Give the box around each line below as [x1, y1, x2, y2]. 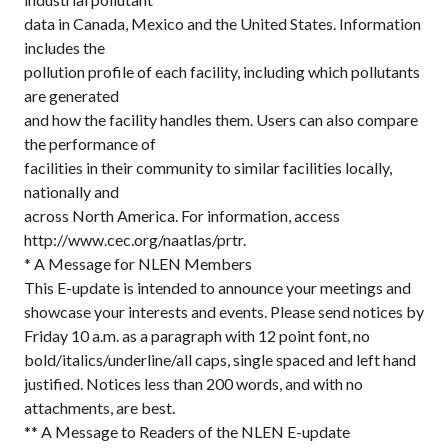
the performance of [24, 134, 156, 153]
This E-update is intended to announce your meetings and [24, 278, 411, 297]
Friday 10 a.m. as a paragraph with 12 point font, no [24, 326, 370, 345]
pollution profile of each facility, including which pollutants [24, 62, 420, 81]
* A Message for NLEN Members [24, 254, 252, 273]
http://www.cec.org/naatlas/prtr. [24, 230, 246, 249]
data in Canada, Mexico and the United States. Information [24, 14, 421, 33]
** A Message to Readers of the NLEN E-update [24, 422, 350, 441]
